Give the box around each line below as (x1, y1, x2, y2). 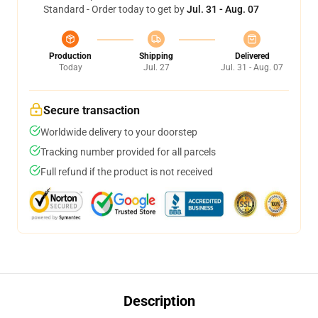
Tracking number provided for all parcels (40, 146, 216, 158)
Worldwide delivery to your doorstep (40, 126, 197, 138)
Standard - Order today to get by (43, 4, 187, 15)
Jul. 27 (143, 62, 170, 72)
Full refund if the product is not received (40, 166, 213, 177)
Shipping (139, 51, 173, 61)
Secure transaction (43, 104, 140, 117)
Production (49, 51, 92, 61)
